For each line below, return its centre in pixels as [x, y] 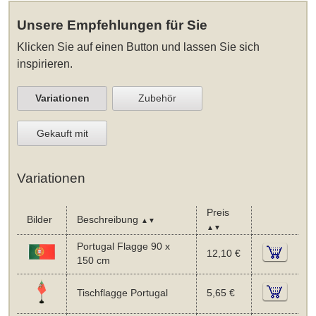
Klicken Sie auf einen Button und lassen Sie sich [139, 47]
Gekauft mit [62, 133]
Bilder [39, 219]
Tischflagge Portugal [122, 293]
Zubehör [158, 98]
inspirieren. [45, 63]
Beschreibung [109, 219]
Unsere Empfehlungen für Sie [113, 25]
